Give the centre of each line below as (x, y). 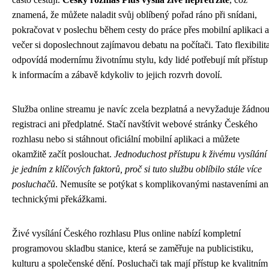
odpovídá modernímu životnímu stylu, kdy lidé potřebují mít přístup (140, 60)
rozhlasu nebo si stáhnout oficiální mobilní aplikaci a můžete (126, 139)
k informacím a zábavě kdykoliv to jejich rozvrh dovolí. (117, 75)
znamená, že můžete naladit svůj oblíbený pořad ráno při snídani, (134, 15)
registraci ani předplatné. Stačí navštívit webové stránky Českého (135, 124)
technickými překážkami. (59, 199)
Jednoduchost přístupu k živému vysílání (190, 154)
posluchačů (34, 184)
